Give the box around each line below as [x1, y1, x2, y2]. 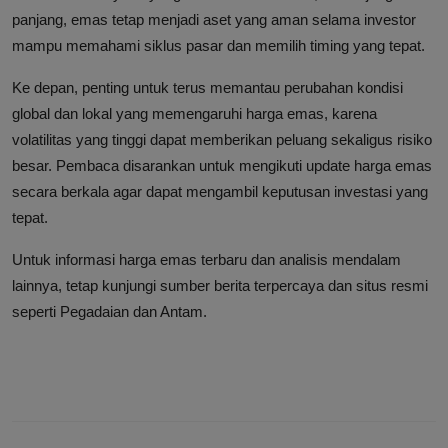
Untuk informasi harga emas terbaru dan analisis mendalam [12, 251, 401, 269]
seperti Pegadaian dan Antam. [12, 303, 207, 321]
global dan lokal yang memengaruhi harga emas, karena [12, 105, 377, 123]
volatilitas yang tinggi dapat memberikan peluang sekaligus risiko [12, 131, 432, 149]
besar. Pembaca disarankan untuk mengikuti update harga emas [12, 157, 432, 175]
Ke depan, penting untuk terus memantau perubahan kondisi [12, 79, 403, 97]
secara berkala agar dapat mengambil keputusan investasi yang [12, 183, 428, 201]
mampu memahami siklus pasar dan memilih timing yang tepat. [12, 37, 425, 55]
